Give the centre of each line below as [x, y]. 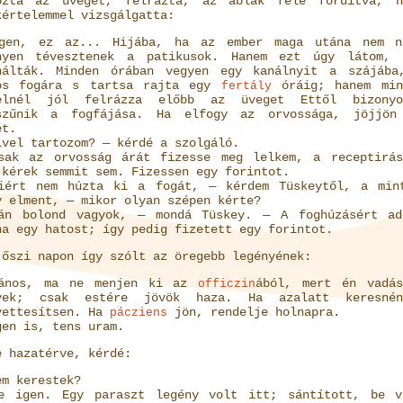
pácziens [138, 313]
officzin [227, 284]
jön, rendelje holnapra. [253, 312]
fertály [246, 86]
